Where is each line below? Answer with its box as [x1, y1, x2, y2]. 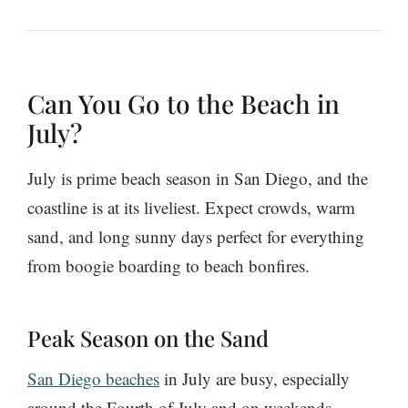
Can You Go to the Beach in [27, 87, 340, 121]
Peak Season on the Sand [27, 323, 269, 353]
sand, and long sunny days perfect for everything [27, 225, 364, 249]
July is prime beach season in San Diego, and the [27, 167, 368, 190]
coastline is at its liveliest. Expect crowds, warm [27, 196, 355, 219]
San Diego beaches [27, 367, 159, 391]
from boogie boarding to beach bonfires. [27, 254, 310, 278]
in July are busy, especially [159, 367, 350, 391]
